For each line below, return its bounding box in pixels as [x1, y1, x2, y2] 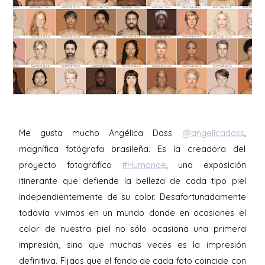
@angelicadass [182, 127, 244, 139]
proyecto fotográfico [19, 159, 122, 171]
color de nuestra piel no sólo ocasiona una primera [19, 223, 246, 235]
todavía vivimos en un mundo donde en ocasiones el [19, 207, 246, 219]
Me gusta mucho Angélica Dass [19, 127, 182, 139]
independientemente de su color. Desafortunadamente [19, 191, 246, 203]
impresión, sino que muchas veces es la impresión [19, 239, 246, 251]
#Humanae [122, 159, 166, 171]
